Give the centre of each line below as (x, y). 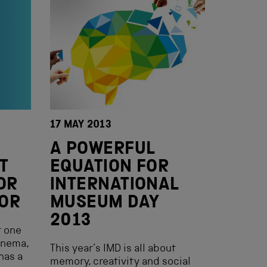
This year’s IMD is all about (113, 249)
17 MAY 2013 (81, 125)
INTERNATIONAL (115, 186)
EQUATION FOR (110, 168)
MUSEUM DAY (105, 204)
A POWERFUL (103, 150)
